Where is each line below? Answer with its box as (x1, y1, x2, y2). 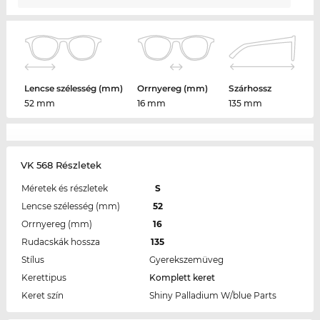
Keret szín (21, 289, 64, 301)
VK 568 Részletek (20, 159, 101, 171)
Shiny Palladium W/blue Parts (149, 289, 276, 301)
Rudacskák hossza (21, 236, 100, 247)
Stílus (21, 254, 44, 265)
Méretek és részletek (21, 182, 108, 194)
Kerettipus (21, 271, 66, 283)
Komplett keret (149, 271, 215, 283)
